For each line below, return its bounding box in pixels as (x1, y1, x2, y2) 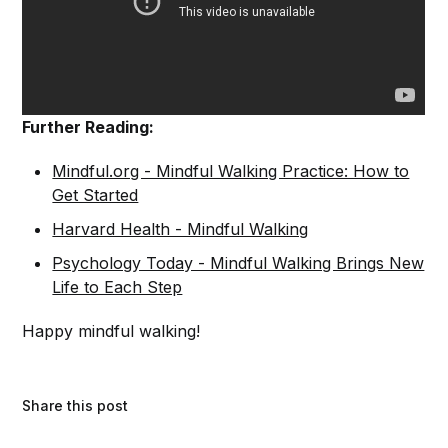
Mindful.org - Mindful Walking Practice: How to (52, 161, 410, 182)
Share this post (22, 397, 129, 415)
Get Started (52, 185, 139, 206)
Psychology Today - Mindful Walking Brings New (52, 253, 425, 274)
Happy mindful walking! (22, 321, 201, 342)
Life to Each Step (52, 277, 183, 298)
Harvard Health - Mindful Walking (52, 219, 309, 240)
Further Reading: (22, 117, 155, 138)
